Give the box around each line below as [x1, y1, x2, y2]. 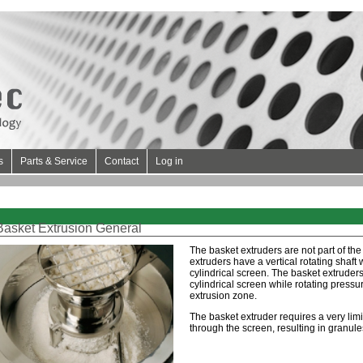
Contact [105, 156, 139, 167]
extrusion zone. [190, 290, 257, 301]
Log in [156, 156, 183, 167]
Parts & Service [20, 156, 88, 167]
